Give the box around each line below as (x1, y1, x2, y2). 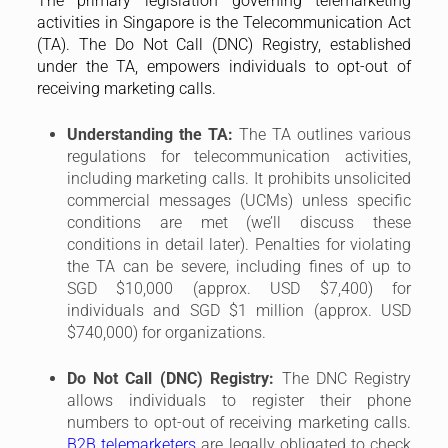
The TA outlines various (232, 125, 412, 145)
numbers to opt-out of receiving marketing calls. (66, 413, 412, 433)
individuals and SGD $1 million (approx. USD (66, 301, 412, 321)
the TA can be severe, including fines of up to (66, 257, 412, 277)
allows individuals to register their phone (66, 391, 412, 411)
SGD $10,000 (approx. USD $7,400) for (66, 279, 412, 299)
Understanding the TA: (66, 125, 233, 145)
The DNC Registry (274, 369, 412, 389)
